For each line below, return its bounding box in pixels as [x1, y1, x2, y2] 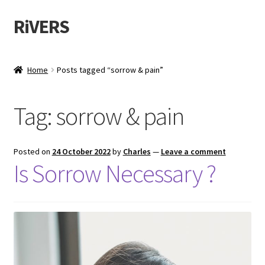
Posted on [13, 146, 52, 157]
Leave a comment [160, 146, 226, 157]
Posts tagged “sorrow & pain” [57, 64, 164, 75]
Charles [122, 146, 151, 157]
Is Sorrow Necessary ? [13, 158, 216, 189]
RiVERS [13, 14, 69, 38]
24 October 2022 [51, 146, 111, 157]
